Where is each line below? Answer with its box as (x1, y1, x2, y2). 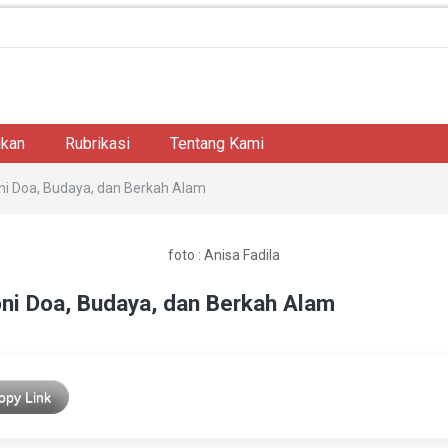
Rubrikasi (65, 133, 130, 153)
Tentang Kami (170, 133, 264, 153)
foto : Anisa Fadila (168, 246, 280, 263)
